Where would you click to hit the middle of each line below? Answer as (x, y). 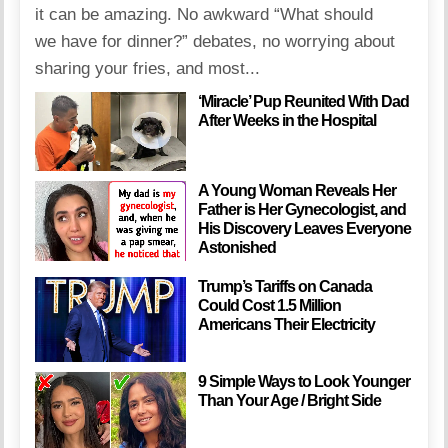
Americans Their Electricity (286, 325)
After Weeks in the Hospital (286, 121)
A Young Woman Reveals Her (296, 191)
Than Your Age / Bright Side (289, 401)
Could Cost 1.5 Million (269, 306)
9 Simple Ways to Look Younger (303, 382)
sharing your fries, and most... (148, 69)
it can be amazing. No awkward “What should (204, 15)
